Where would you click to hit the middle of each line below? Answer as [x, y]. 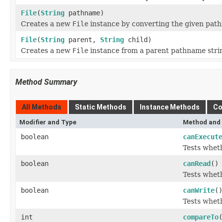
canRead [197, 164]
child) [138, 40]
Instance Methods [170, 107]
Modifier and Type [48, 122]
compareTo [201, 217]
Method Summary [46, 82]
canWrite [199, 190]
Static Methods [101, 107]
